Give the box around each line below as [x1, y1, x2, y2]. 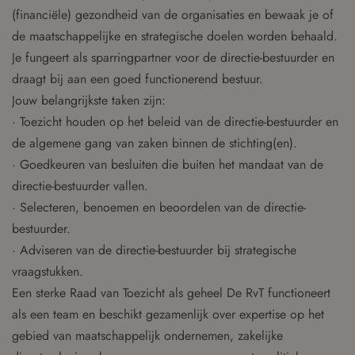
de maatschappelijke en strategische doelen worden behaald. [12, 27, 338, 45]
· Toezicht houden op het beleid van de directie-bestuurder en [12, 113, 338, 131]
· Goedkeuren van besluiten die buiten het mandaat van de [12, 155, 323, 174]
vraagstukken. [12, 262, 83, 281]
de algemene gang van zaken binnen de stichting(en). [12, 134, 297, 152]
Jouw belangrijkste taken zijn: [12, 91, 166, 109]
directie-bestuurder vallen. [12, 177, 148, 195]
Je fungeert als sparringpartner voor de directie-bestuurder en [12, 48, 334, 67]
